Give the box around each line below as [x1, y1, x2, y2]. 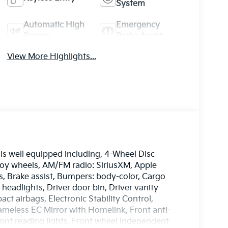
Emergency [116, 20, 160, 30]
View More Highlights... [7, 51, 96, 62]
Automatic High [23, 20, 84, 30]
